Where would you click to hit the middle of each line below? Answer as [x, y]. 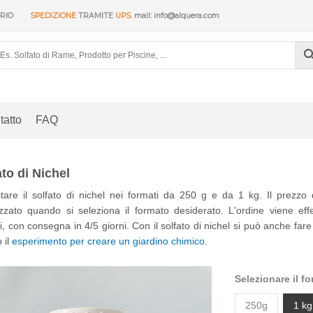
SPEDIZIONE [46, 15]
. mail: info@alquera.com [175, 15]
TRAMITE [95, 15]
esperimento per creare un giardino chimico [108, 241]
